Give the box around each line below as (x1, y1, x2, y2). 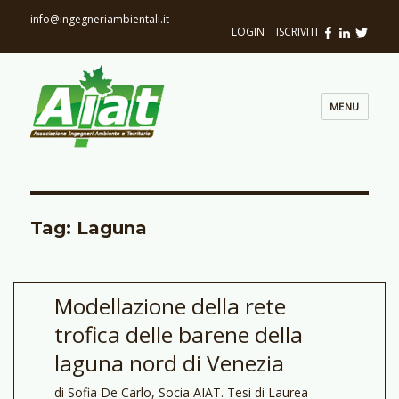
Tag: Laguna (30, 216, 148, 239)
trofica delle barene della (53, 319, 303, 349)
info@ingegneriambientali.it (30, 12, 170, 27)
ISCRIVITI (275, 24, 318, 39)
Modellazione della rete (53, 290, 286, 321)
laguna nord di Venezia (53, 347, 284, 378)
